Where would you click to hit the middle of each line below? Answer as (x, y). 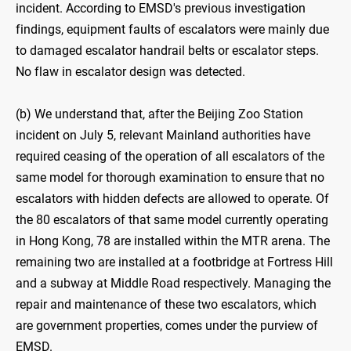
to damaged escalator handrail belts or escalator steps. (167, 51)
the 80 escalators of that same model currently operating (172, 220)
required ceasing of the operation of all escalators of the (170, 157)
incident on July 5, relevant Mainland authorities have (163, 136)
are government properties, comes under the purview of (167, 326)
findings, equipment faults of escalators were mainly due (172, 30)
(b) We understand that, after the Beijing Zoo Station (159, 114)
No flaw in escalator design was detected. (130, 72)
